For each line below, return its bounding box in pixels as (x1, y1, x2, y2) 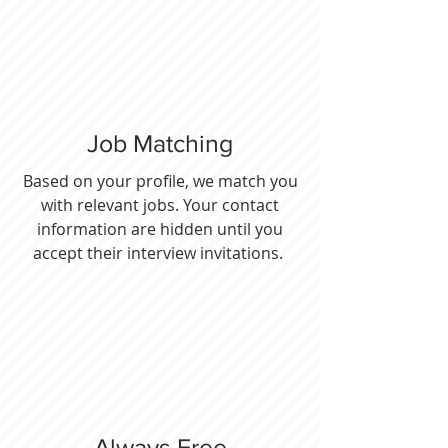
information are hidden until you (37, 218, 283, 240)
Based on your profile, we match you (22, 170, 298, 192)
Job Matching (87, 129, 233, 157)
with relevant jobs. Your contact (41, 194, 279, 216)
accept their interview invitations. (33, 242, 287, 264)
